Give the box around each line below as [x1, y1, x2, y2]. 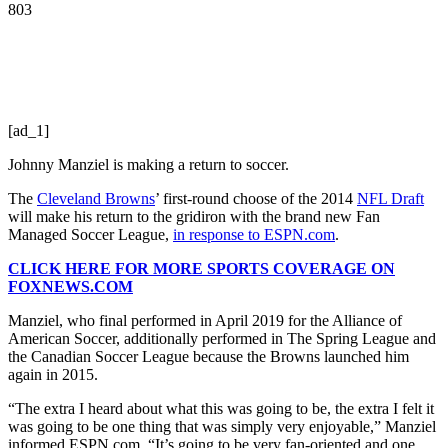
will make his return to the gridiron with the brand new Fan [8, 207, 380, 225]
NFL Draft [357, 189, 424, 207]
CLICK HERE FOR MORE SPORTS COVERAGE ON [8, 259, 395, 277]
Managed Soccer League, [8, 225, 173, 243]
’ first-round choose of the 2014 [155, 189, 357, 207]
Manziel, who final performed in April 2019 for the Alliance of [8, 311, 402, 329]
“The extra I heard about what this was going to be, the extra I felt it [8, 399, 434, 417]
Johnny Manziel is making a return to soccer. [8, 155, 289, 173]
